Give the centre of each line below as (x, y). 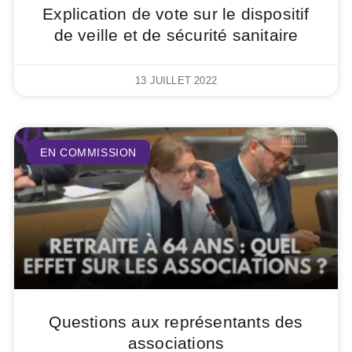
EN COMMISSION (89, 152)
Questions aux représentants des (176, 321)
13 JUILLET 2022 (176, 80)
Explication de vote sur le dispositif (176, 13)
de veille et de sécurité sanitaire (176, 35)
